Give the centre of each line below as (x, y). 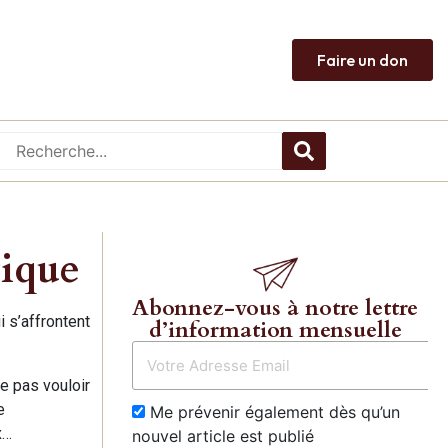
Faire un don (362, 59)
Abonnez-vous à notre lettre (275, 307)
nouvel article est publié (223, 435)
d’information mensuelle (275, 329)
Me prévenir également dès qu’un (272, 411)
